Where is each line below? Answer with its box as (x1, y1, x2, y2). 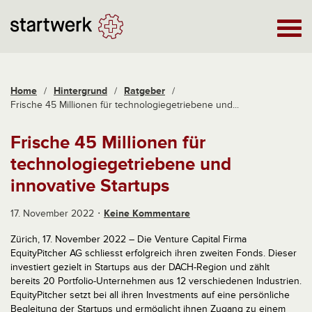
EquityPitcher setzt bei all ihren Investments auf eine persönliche (10, 289, 290, 301)
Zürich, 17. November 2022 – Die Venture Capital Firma (10, 233, 247, 245)
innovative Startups (10, 175, 169, 197)
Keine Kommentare (104, 208, 190, 219)
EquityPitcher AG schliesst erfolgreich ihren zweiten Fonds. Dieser (10, 247, 297, 259)
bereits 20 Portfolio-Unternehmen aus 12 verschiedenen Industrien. (10, 275, 302, 287)
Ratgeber (124, 85, 165, 97)
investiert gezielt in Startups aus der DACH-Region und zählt (10, 261, 270, 273)
